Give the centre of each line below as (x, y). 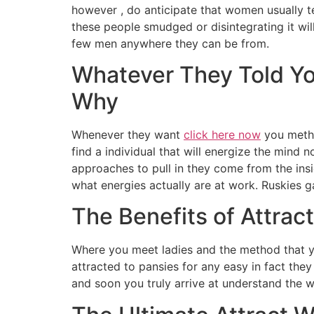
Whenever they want (128, 134)
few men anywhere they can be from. (170, 43)
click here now (222, 134)
